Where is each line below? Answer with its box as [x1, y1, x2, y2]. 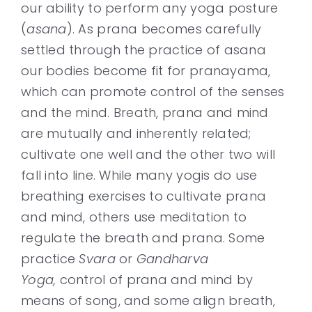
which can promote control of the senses [21, 83, 285, 100]
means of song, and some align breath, [21, 292, 275, 309]
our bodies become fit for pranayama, [21, 62, 271, 79]
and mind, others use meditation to [21, 208, 247, 226]
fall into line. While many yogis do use [21, 166, 258, 184]
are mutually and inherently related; [21, 125, 251, 142]
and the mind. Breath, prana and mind [21, 104, 269, 121]
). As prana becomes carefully [66, 20, 262, 38]
